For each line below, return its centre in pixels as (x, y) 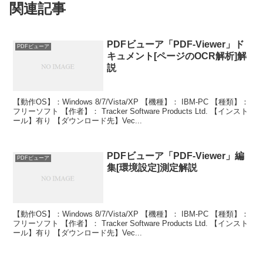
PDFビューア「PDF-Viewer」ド (176, 44)
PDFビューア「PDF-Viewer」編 (176, 156)
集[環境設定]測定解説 (152, 168)
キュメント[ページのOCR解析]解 (177, 56)
